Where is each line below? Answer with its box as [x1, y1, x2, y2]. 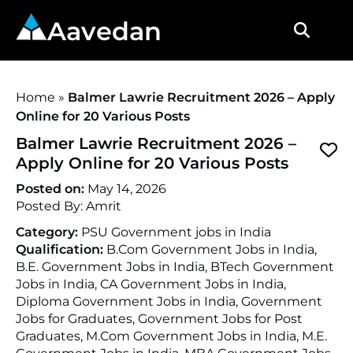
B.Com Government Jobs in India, [106, 242, 317, 257]
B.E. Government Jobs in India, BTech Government [16, 259, 334, 274]
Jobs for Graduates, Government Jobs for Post [16, 311, 303, 326]
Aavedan [47, 16, 162, 46]
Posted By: [16, 199, 86, 214]
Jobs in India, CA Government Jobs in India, [16, 277, 286, 292]
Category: [16, 225, 81, 240]
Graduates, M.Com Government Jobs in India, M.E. [16, 329, 327, 344]
